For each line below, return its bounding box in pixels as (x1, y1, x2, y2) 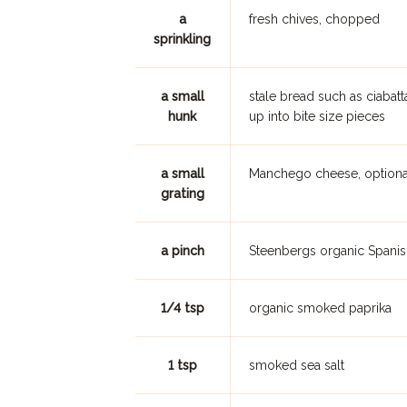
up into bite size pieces (248, 109, 385, 124)
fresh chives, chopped (248, 12, 380, 26)
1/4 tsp (160, 301, 204, 315)
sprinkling (154, 32, 212, 46)
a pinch (160, 243, 204, 258)
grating (160, 186, 204, 201)
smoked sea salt (248, 358, 344, 372)
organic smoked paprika (248, 301, 392, 315)
